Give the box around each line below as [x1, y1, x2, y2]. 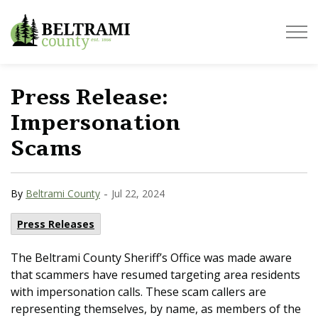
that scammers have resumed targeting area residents [11, 267, 300, 283]
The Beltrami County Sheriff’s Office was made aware [11, 250, 292, 265]
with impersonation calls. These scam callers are [11, 284, 266, 300]
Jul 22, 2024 [111, 187, 165, 200]
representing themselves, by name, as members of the [11, 301, 301, 317]
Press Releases [17, 217, 94, 231]
